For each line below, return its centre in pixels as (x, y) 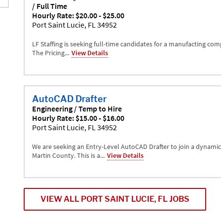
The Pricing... (50, 53)
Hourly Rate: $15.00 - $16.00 (78, 118)
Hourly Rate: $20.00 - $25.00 (78, 15)
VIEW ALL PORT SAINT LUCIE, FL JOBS (115, 199)
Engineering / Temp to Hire (77, 108)
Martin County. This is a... (68, 155)
